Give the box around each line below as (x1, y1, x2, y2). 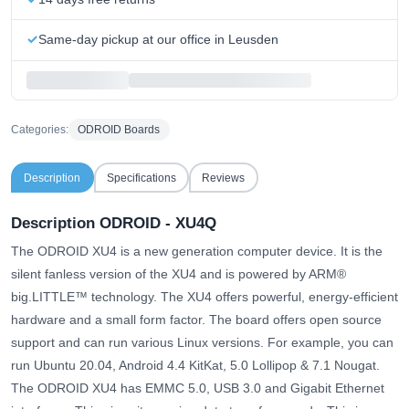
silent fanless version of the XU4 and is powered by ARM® (11, 267, 346, 282)
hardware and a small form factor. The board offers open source (11, 312, 382, 328)
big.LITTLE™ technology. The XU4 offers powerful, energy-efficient (11, 289, 398, 305)
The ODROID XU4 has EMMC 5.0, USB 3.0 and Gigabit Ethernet (11, 381, 384, 396)
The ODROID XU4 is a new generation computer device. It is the (11, 244, 383, 259)
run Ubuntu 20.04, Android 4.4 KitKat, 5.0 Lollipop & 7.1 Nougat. (11, 358, 380, 373)
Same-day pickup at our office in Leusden (38, 32, 278, 47)
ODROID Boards (78, 123, 161, 137)
